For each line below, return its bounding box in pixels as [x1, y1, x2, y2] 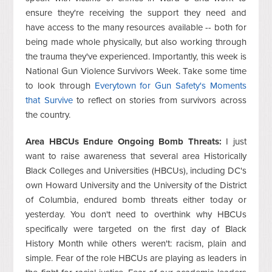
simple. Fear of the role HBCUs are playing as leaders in [25, 252, 246, 263]
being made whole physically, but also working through [25, 36, 246, 47]
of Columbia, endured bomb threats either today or [25, 194, 246, 205]
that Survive [25, 94, 73, 106]
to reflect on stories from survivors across [72, 94, 246, 106]
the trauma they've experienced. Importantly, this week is [25, 50, 246, 62]
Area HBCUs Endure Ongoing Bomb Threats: [25, 135, 222, 147]
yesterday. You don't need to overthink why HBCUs [25, 208, 246, 220]
